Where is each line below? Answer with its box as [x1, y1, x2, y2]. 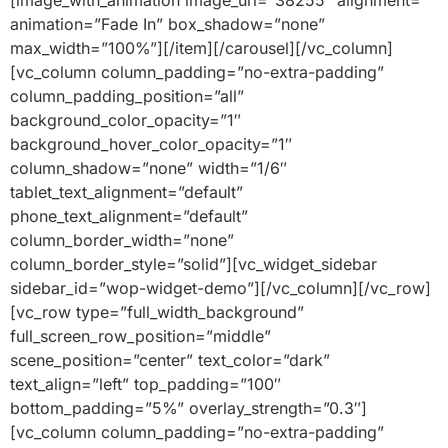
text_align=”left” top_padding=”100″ [10, 374, 281, 395]
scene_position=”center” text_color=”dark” [10, 350, 330, 371]
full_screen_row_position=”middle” [10, 326, 271, 347]
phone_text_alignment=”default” [10, 206, 248, 227]
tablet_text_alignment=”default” [10, 182, 243, 203]
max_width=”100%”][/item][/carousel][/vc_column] [10, 38, 393, 59]
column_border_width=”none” [10, 230, 234, 251]
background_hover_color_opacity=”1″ [10, 134, 292, 155]
